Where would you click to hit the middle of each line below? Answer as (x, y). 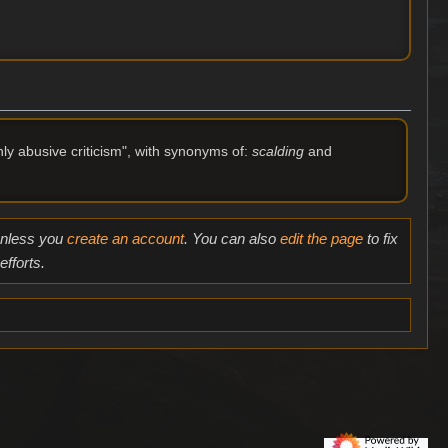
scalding (277, 151)
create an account (125, 238)
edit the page (321, 238)
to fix (380, 238)
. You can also (231, 238)
